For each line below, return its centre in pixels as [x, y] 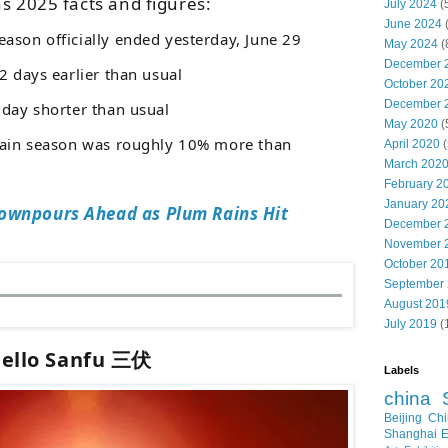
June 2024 [413, 23]
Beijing [403, 417]
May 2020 [411, 123]
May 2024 [411, 43]
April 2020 [412, 143]
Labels [401, 369]
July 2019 [410, 323]
